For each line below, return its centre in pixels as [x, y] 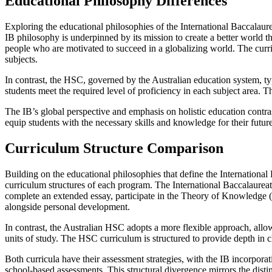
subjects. [21, 59]
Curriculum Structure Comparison [114, 148]
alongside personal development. [67, 207]
